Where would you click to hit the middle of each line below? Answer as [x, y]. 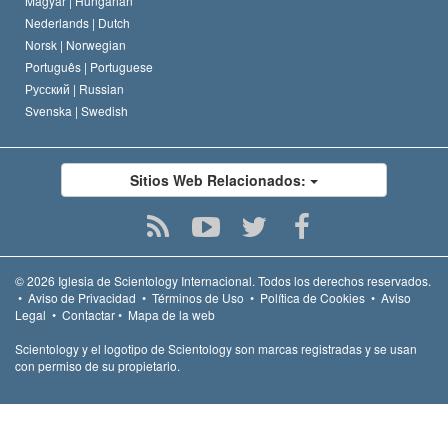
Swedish [104, 110]
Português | [57, 66]
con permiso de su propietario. [97, 365]
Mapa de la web [171, 314]
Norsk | [45, 44]
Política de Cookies [312, 297]
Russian [101, 88]
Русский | [52, 88]
